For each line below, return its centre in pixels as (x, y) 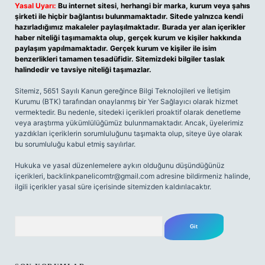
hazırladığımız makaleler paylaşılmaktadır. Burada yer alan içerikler (130, 27)
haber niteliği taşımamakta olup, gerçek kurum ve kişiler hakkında (128, 38)
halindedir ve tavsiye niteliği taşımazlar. (83, 70)
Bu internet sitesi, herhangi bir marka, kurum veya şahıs (154, 6)
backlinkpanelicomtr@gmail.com (101, 176)
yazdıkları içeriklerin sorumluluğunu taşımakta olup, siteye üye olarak (129, 133)
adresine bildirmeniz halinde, (202, 176)
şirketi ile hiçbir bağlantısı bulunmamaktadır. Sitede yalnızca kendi (129, 16)
